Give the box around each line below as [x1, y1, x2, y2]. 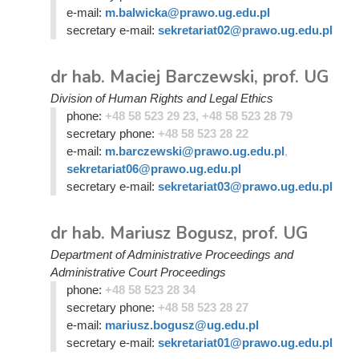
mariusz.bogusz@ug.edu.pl [104, 318, 259, 332]
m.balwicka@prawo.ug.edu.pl [104, 6, 270, 19]
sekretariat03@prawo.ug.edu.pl [157, 179, 333, 193]
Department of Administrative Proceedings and [50, 248, 293, 261]
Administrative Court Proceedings [50, 265, 226, 279]
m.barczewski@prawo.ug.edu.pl [104, 144, 284, 158]
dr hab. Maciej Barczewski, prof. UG [50, 66, 329, 88]
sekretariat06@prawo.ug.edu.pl [66, 162, 241, 175]
